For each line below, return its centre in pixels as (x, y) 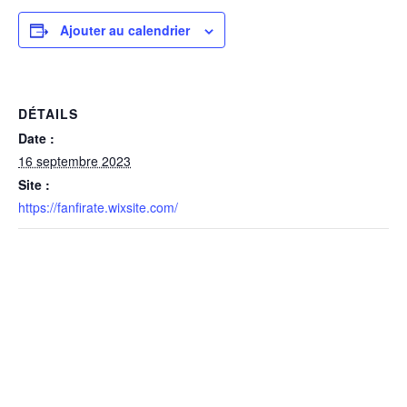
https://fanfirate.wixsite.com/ (98, 207)
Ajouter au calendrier (125, 30)
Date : (36, 138)
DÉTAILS (48, 114)
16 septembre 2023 (74, 161)
